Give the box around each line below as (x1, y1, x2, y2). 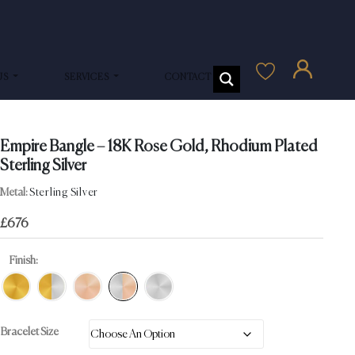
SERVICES (64, 72, 112, 82)
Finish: (9, 255, 38, 267)
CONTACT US (165, 72, 227, 82)
